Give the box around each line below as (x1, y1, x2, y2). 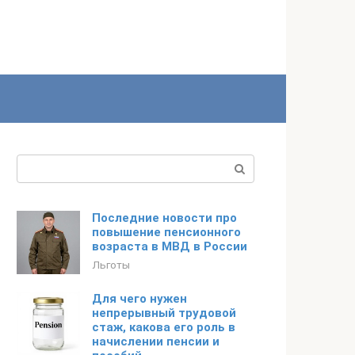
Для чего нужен (92, 292, 187, 306)
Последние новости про (92, 211, 237, 225)
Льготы (92, 258, 130, 271)
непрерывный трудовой (92, 306, 236, 320)
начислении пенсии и (92, 334, 219, 349)
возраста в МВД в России (92, 239, 247, 254)
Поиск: (17, 156, 57, 171)
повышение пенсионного (92, 225, 241, 239)
